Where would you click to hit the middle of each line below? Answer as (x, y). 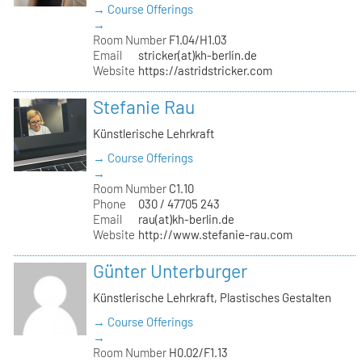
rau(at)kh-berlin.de (186, 219)
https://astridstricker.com (205, 70)
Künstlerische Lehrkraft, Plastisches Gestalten (213, 298)
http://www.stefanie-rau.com (215, 234)
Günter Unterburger (170, 270)
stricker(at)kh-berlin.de (197, 55)
